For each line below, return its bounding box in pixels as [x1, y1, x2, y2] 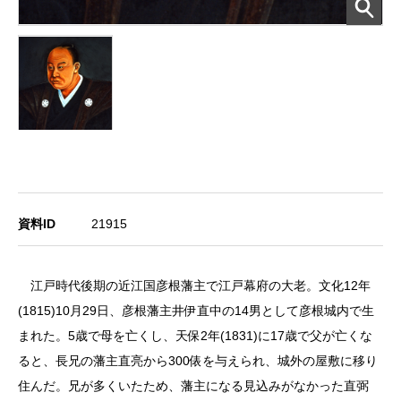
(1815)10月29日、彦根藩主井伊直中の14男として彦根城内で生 [18, 303, 374, 318]
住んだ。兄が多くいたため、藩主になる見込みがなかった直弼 [18, 378, 369, 393]
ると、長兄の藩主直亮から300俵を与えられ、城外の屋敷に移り [18, 353, 378, 368]
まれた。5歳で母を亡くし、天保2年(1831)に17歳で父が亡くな [18, 328, 372, 343]
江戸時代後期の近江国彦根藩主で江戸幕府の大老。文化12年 [18, 277, 371, 293]
